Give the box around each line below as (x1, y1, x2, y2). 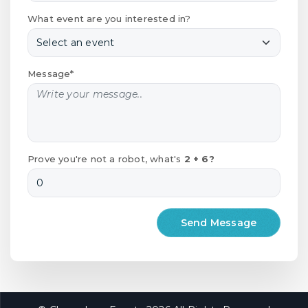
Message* (27, 67, 74, 79)
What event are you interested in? (27, 12, 191, 24)
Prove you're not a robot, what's (27, 153, 184, 164)
